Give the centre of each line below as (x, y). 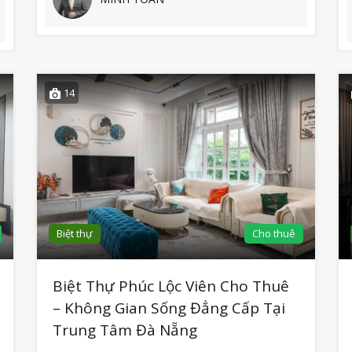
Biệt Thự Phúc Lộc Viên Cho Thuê (171, 286)
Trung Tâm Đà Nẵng (125, 330)
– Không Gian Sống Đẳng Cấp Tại (169, 308)
